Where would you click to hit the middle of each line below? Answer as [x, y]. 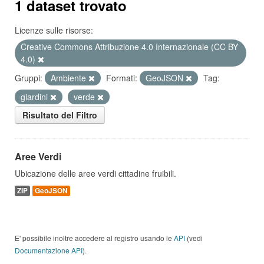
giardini [35, 97]
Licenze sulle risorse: [54, 30]
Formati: [122, 78]
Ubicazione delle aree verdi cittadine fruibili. [95, 173]
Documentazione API [49, 250]
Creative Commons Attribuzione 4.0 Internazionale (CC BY [129, 47]
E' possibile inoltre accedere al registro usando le [94, 238]
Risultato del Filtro [60, 115]
